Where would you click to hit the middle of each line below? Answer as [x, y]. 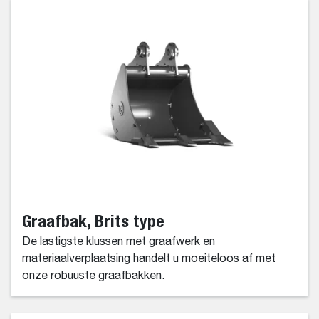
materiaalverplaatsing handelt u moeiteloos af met [149, 259]
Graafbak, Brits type [93, 220]
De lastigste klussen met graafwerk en [119, 242]
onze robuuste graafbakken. [93, 276]
